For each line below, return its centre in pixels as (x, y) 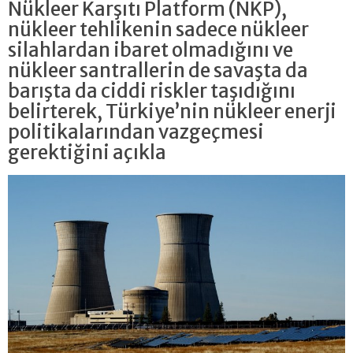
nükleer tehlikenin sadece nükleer (158, 29)
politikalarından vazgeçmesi (136, 132)
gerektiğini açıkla (87, 152)
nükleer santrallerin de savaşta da (158, 70)
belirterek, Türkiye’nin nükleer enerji (172, 111)
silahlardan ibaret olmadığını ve (150, 50)
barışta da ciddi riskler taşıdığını (152, 91)
